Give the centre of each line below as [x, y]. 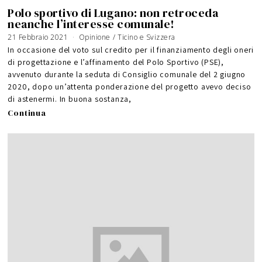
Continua [27, 113]
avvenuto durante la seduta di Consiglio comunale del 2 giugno [127, 75]
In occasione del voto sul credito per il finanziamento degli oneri [131, 50]
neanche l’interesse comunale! [91, 24]
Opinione [94, 37]
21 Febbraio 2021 [38, 37]
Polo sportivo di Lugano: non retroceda [113, 13]
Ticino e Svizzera [146, 37]
